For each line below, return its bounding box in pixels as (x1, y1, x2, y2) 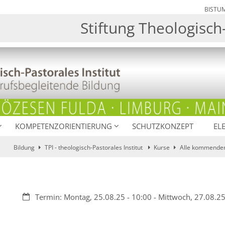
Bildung (14, 143, 35, 152)
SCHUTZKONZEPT (132, 121, 193, 132)
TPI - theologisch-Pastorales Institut (44, 143, 144, 152)
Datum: (22, 191, 48, 202)
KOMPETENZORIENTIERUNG (15, 121, 112, 132)
